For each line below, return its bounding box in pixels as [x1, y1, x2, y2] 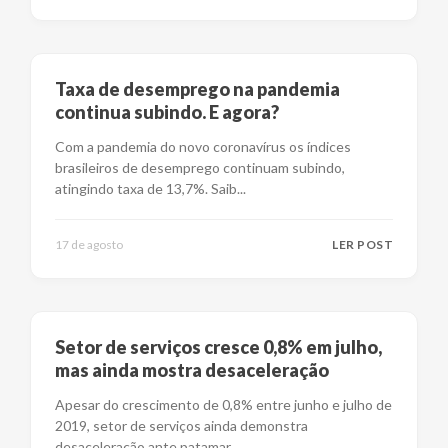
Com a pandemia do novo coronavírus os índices [55, 138, 351, 155]
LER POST [332, 237, 393, 252]
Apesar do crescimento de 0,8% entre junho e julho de [55, 396, 392, 413]
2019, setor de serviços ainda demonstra [55, 417, 308, 434]
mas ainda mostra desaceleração [55, 359, 329, 381]
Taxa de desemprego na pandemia [55, 78, 340, 100]
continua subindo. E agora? [55, 101, 279, 123]
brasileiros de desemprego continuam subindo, [55, 159, 345, 176]
